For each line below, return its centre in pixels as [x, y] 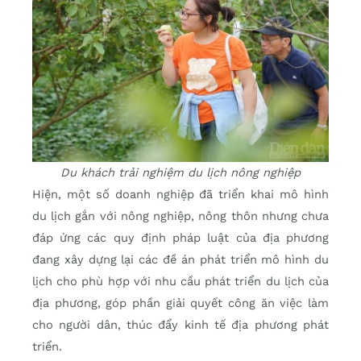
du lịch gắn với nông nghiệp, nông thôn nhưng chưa [180, 216]
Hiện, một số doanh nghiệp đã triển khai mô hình [180, 195]
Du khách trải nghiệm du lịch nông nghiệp [180, 173]
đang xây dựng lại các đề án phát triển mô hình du [180, 260]
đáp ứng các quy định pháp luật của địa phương [180, 238]
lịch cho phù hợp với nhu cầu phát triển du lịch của [180, 282]
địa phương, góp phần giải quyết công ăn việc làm [180, 303]
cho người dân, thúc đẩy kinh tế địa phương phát [180, 325]
